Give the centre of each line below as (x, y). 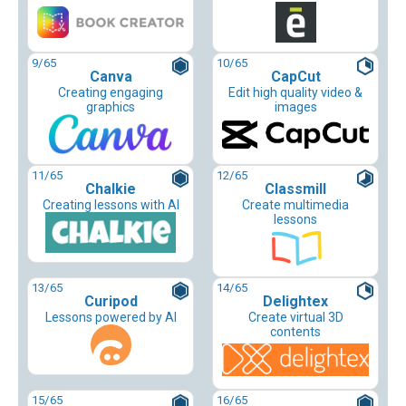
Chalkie (111, 189)
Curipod (111, 302)
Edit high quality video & (295, 93)
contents (295, 332)
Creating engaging (111, 93)
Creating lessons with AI (111, 205)
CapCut (295, 77)
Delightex (295, 302)
